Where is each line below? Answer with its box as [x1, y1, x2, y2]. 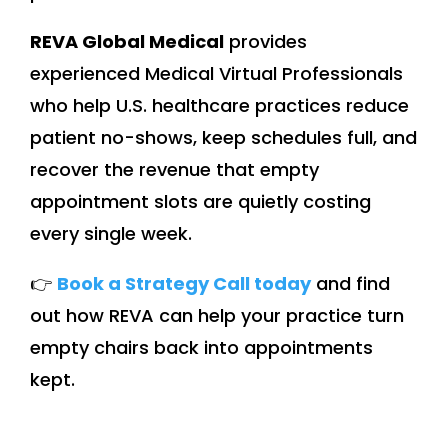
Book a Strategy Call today [57, 271, 311, 297]
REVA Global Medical [30, 29, 224, 55]
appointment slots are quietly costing [30, 189, 371, 215]
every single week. [30, 221, 192, 247]
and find [311, 271, 390, 297]
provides [224, 29, 307, 55]
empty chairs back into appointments [30, 335, 373, 361]
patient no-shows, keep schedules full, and [30, 125, 417, 151]
